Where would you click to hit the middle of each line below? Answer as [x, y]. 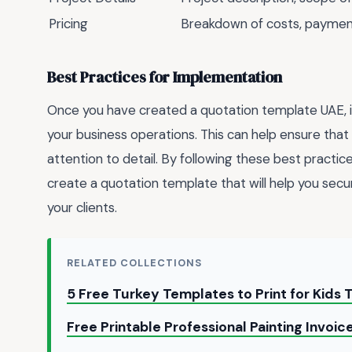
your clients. [82, 207]
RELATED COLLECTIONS [135, 263]
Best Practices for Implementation [165, 77]
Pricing [68, 23]
